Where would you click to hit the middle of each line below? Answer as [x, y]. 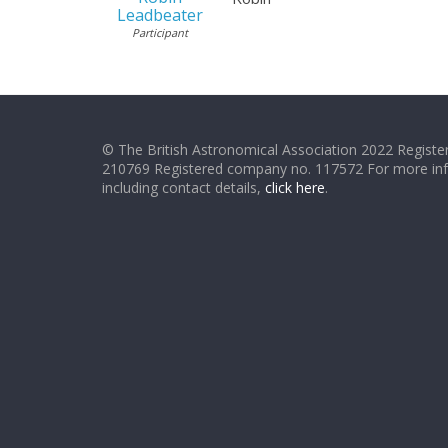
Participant [159, 32]
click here [295, 187]
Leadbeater [159, 15]
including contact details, [183, 187]
